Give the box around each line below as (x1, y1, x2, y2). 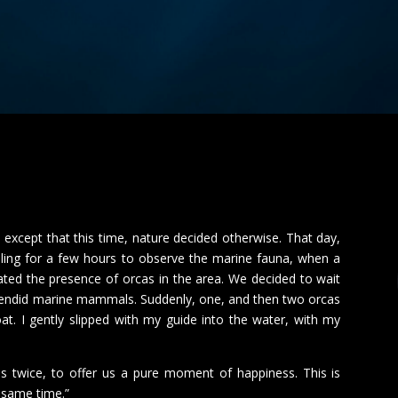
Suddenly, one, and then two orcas (139, 290, 341, 307)
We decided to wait (228, 269, 341, 287)
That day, (285, 228, 341, 246)
